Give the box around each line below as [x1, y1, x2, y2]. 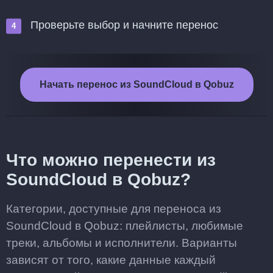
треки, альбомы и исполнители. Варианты [6, 236, 237, 249]
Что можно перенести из [6, 151, 216, 169]
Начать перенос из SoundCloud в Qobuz [39, 79, 234, 90]
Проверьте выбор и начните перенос [30, 19, 218, 31]
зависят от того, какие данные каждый [6, 253, 216, 266]
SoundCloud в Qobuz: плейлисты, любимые [6, 219, 243, 232]
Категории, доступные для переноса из [6, 202, 221, 215]
